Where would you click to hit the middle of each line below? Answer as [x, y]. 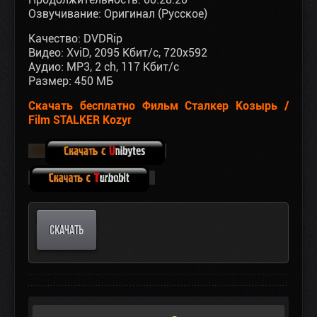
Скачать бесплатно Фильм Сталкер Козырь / [158, 106]
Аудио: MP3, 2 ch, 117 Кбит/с [104, 67]
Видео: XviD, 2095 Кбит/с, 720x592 [118, 53]
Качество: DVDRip [75, 39]
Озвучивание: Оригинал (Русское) [118, 14]
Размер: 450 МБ [71, 81]
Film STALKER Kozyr [80, 120]
